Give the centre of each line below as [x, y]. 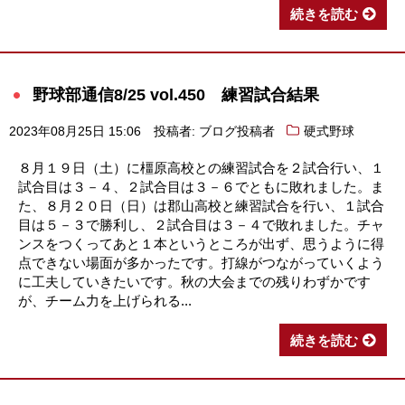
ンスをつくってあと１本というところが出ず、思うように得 [201, 243]
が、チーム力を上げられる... [105, 300]
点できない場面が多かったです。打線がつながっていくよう [201, 262]
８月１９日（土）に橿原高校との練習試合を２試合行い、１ [201, 167]
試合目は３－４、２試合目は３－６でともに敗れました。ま [201, 186]
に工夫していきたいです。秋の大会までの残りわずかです [194, 281]
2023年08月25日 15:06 [75, 131]
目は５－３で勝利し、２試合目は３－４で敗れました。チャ [201, 224]
